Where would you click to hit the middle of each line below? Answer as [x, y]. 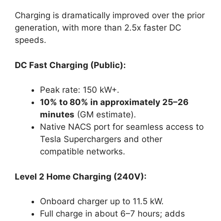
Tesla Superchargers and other [101, 139]
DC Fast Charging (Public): [70, 65]
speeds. [31, 40]
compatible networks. [83, 152]
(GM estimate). [105, 115]
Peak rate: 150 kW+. [80, 90]
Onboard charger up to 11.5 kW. [102, 202]
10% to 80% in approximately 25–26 [114, 102]
